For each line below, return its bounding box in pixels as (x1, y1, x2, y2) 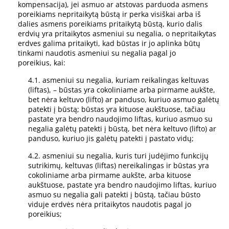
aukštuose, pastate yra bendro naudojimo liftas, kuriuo (28, 180, 216, 190)
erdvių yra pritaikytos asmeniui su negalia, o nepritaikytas (18, 29, 216, 39)
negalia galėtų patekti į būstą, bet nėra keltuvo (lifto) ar (28, 124, 216, 134)
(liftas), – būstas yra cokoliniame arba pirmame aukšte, (28, 85, 215, 95)
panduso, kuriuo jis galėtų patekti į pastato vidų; (28, 133, 194, 144)
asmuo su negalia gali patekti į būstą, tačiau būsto (28, 190, 200, 200)
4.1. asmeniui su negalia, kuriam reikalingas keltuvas (28, 75, 209, 85)
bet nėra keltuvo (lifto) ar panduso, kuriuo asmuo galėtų (28, 95, 219, 105)
